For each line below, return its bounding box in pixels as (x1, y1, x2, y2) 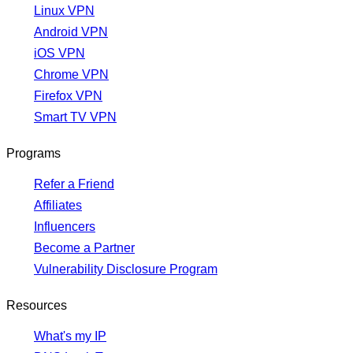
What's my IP (34, 329, 106, 344)
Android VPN (34, 25, 108, 39)
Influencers (34, 220, 95, 234)
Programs (6, 147, 61, 161)
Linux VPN (34, 4, 95, 18)
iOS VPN (34, 46, 85, 61)
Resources (6, 299, 67, 313)
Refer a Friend (34, 177, 114, 191)
